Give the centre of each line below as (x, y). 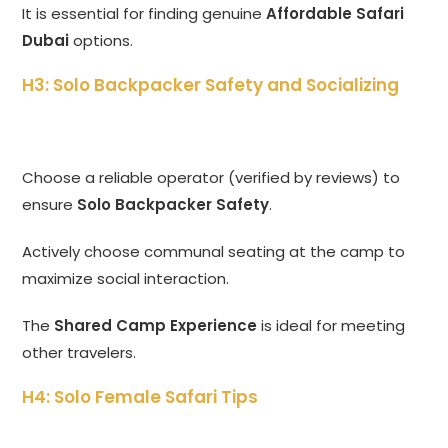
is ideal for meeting (331, 326)
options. (101, 41)
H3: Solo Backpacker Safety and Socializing (211, 85)
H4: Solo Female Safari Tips (140, 397)
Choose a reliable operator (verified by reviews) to (211, 178)
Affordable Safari (335, 14)
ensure (50, 205)
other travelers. (79, 353)
